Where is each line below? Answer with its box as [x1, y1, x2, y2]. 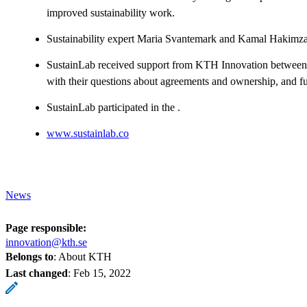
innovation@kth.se [5, 236, 87, 248]
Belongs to [5, 250, 53, 262]
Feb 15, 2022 [73, 267, 131, 279]
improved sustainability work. [47, 6, 175, 19]
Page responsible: [5, 221, 86, 234]
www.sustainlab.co [47, 127, 129, 139]
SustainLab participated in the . [47, 101, 180, 113]
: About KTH [53, 250, 112, 262]
